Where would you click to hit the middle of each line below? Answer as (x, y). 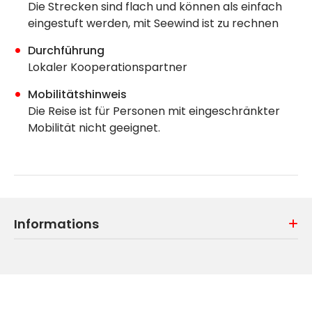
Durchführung (66, 50)
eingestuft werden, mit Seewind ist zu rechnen (153, 23)
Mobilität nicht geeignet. (94, 127)
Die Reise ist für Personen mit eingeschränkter (154, 111)
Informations (56, 224)
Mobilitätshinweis (77, 94)
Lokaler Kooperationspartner (108, 67)
